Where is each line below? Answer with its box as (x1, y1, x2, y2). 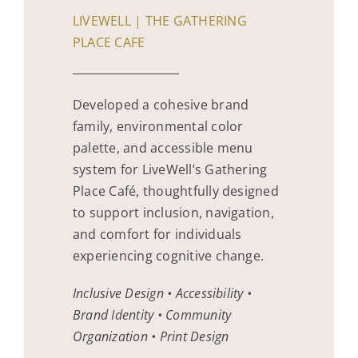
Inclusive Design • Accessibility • (73, 284, 253, 302)
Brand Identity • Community (73, 305, 232, 324)
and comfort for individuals (73, 225, 242, 243)
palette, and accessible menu (73, 138, 253, 157)
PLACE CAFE (73, 33, 145, 51)
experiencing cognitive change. (73, 246, 265, 265)
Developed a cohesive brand (73, 95, 249, 113)
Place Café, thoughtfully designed (73, 181, 279, 200)
